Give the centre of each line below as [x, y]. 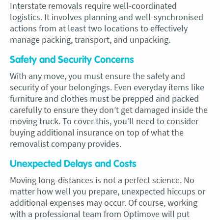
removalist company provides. [66, 144]
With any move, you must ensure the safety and [97, 76]
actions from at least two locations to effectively [99, 28]
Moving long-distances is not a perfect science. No [102, 180]
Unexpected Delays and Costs [73, 164]
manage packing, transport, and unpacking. [90, 40]
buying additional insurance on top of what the [97, 132]
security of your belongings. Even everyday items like [107, 87]
